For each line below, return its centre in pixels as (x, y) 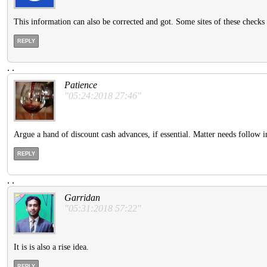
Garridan (82, 197)
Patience (81, 85)
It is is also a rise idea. (51, 247)
